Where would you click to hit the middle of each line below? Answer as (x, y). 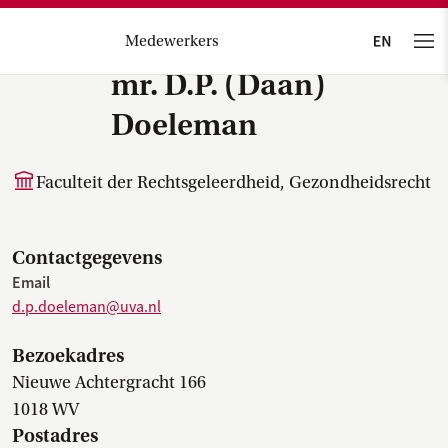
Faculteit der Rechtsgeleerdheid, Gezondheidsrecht (233, 182)
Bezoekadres (68, 355)
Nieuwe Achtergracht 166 (109, 382)
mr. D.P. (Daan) (218, 85)
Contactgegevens (87, 257)
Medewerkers (171, 41)
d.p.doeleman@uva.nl (86, 307)
